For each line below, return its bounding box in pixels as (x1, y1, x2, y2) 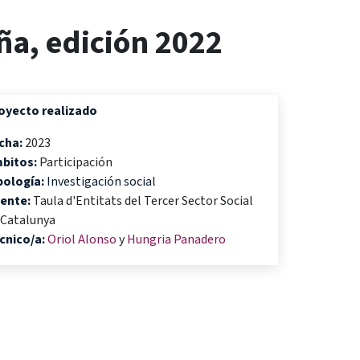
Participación (39, 153, 185, 172)
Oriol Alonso (47, 231, 119, 249)
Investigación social (44, 173, 156, 191)
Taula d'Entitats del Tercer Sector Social (33, 192, 253, 211)
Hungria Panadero (127, 231, 226, 249)
